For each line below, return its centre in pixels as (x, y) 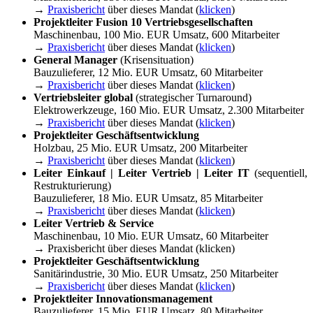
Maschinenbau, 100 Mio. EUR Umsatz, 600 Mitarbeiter (156, 35)
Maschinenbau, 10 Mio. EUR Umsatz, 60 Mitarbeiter (151, 236)
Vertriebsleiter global (83, 98)
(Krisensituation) (155, 60)
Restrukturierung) (72, 186)
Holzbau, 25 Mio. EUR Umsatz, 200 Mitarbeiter (140, 148)
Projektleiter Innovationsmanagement (123, 299)
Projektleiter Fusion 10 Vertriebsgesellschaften (143, 22)
